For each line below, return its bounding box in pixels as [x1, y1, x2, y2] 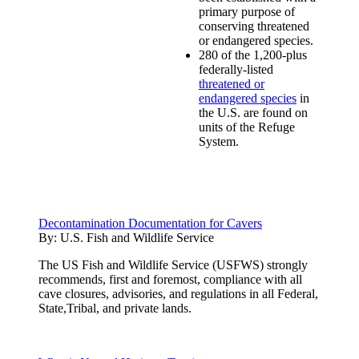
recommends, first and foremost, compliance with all [38, 272, 302, 286]
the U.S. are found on [199, 105, 308, 119]
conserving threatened [199, 18, 309, 33]
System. [199, 134, 239, 148]
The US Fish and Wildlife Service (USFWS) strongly [38, 257, 308, 272]
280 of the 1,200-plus [199, 47, 307, 62]
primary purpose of [199, 4, 295, 18]
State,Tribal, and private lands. [38, 301, 192, 315]
